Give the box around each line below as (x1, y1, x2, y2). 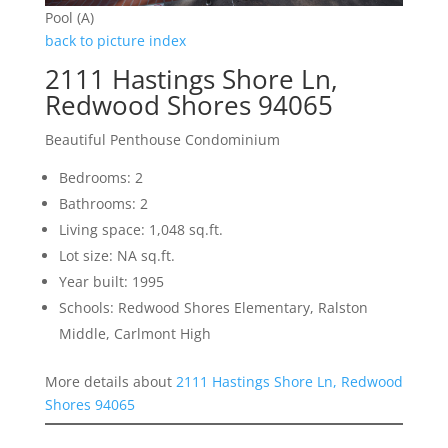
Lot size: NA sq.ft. (58, 245, 175, 265)
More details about (44, 371, 176, 391)
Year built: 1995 (58, 271, 164, 291)
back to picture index (44, 30, 186, 50)
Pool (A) (44, 7, 94, 27)
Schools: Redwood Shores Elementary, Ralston (58, 297, 368, 317)
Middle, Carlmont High (58, 323, 211, 343)
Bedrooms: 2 (58, 167, 143, 187)
